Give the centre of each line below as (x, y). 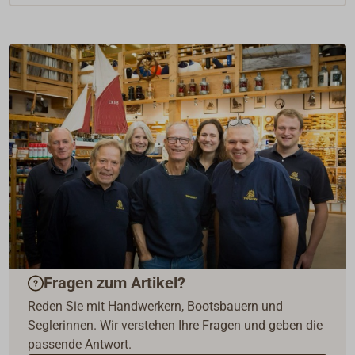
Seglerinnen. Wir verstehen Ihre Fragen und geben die (176, 325)
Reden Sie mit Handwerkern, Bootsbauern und (156, 306)
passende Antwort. (80, 344)
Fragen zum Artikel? (115, 283)
